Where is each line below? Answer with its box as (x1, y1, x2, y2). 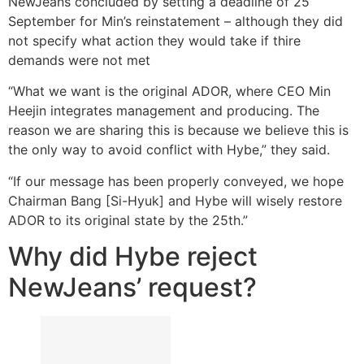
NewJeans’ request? (8, 271, 257, 304)
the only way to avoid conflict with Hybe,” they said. (8, 141, 330, 158)
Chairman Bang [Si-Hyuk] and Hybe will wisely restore (8, 192, 342, 209)
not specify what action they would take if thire (8, 32, 301, 49)
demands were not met (8, 51, 150, 68)
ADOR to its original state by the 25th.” (8, 211, 248, 228)
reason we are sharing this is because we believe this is (8, 122, 349, 139)
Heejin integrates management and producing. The (8, 102, 319, 119)
